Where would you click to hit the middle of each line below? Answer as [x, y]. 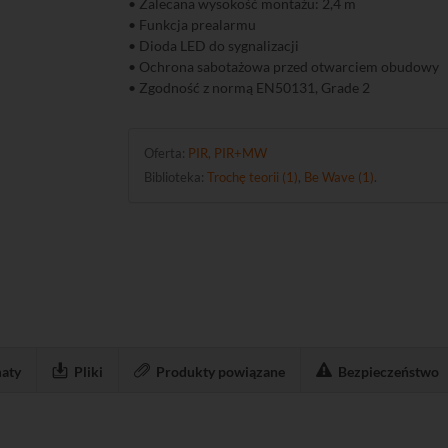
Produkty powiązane [220, 371]
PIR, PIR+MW [228, 153]
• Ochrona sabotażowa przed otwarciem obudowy [284, 66]
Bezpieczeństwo [388, 371]
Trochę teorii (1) [253, 177]
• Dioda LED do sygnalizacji [214, 45]
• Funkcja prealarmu [192, 24]
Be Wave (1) [339, 177]
